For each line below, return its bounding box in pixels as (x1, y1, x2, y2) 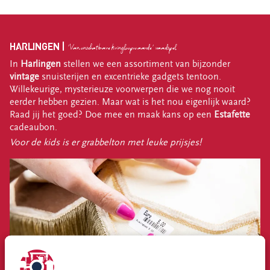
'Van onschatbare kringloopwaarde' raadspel (67, 42, 177, 52)
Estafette (214, 109, 250, 121)
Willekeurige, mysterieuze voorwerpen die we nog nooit (10, 84, 235, 95)
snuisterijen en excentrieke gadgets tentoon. (39, 71, 221, 83)
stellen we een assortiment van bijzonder (61, 58, 230, 70)
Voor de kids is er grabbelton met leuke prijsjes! (10, 137, 201, 148)
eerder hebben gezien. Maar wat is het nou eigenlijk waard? (10, 96, 251, 108)
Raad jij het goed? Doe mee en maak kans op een (10, 109, 214, 121)
